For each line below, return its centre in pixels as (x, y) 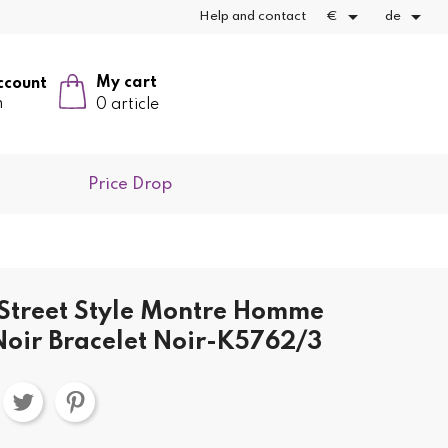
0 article (128, 105)
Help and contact (252, 16)
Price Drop (130, 185)
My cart (127, 83)
